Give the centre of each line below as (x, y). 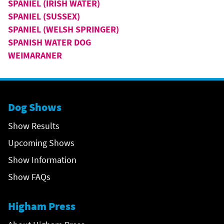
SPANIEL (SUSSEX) (44, 16)
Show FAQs (29, 177)
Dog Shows (35, 107)
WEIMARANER (35, 55)
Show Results (34, 126)
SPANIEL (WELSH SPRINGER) (63, 29)
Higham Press (42, 206)
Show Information (42, 160)
